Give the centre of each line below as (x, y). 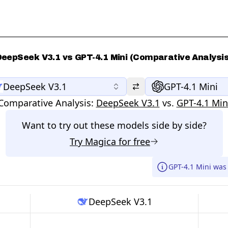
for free (133, 141)
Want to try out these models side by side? (114, 125)
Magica (101, 141)
